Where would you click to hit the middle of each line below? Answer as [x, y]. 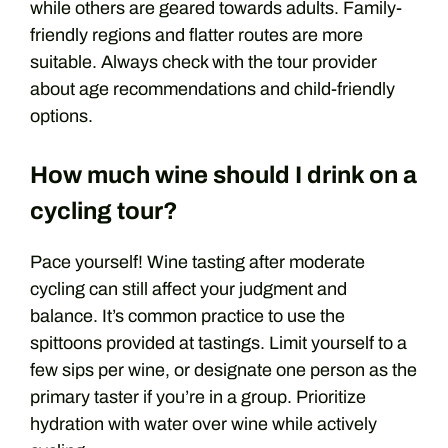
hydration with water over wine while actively [203, 424]
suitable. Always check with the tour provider [203, 62]
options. [61, 116]
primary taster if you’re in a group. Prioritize [198, 397]
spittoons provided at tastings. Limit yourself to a [218, 343]
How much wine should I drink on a [223, 175]
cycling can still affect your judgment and [188, 289]
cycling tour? [104, 211]
